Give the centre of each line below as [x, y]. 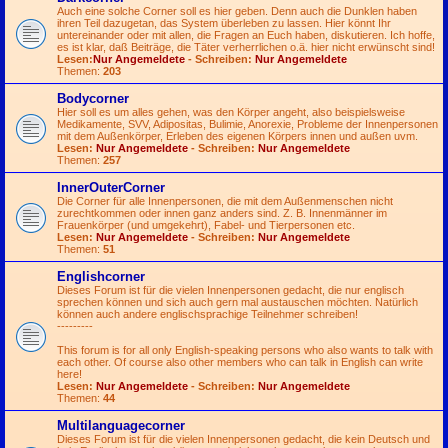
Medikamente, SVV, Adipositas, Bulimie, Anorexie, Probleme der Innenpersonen [247, 124]
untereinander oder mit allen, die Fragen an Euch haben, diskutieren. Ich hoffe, [246, 35]
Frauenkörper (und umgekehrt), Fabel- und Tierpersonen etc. [206, 225]
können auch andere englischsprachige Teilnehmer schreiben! [207, 314]
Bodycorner [93, 98]
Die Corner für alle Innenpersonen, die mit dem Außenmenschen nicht [225, 201]
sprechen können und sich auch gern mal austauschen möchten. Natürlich [237, 302]
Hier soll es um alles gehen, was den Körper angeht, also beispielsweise [231, 112]
